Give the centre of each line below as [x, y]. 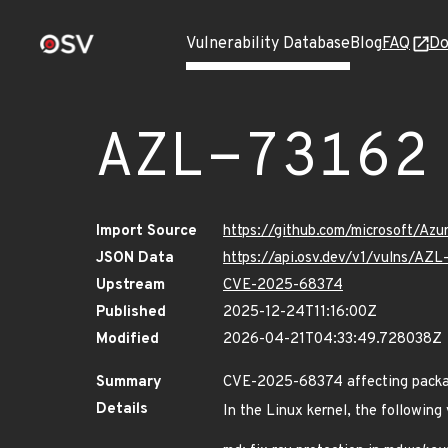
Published [131, 312]
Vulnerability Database [268, 44]
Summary [129, 382]
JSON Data [135, 258]
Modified [127, 339]
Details [122, 409]
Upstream [130, 285]
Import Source [146, 231]
